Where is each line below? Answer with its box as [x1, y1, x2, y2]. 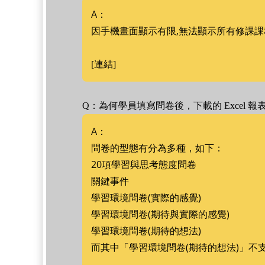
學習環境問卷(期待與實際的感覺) [91, 208, 230, 221]
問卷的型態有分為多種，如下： [91, 141, 224, 154]
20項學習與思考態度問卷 [91, 158, 196, 171]
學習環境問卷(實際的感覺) [91, 191, 201, 204]
